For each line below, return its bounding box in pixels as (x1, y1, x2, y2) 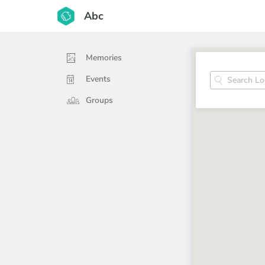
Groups (86, 95, 113, 106)
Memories (86, 52, 122, 63)
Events (86, 73, 111, 85)
